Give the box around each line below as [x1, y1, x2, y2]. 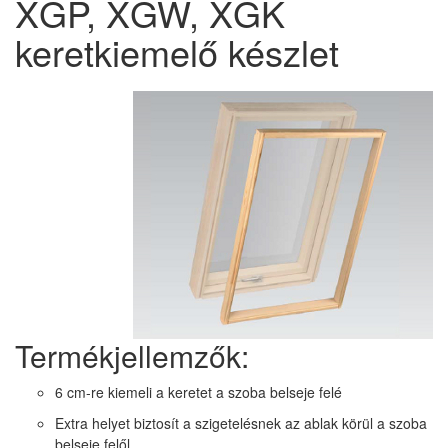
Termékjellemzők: [15, 334, 249, 377]
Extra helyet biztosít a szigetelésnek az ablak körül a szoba [55, 413, 427, 433]
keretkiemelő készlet [15, 26, 339, 77]
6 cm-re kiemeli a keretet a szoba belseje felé [55, 382, 342, 402]
